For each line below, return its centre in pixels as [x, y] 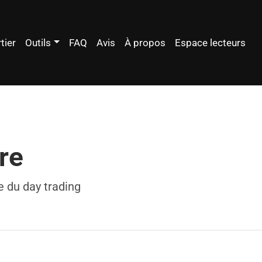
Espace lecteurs [210, 42]
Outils [38, 42]
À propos [145, 42]
